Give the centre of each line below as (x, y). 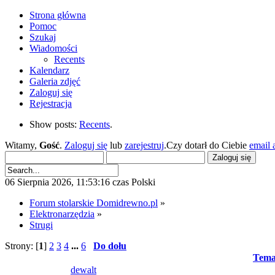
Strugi (41, 225)
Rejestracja (51, 103)
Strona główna (58, 15)
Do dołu (110, 246)
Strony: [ (22, 246)
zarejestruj (144, 145)
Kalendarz (49, 70)
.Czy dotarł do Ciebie (207, 145)
